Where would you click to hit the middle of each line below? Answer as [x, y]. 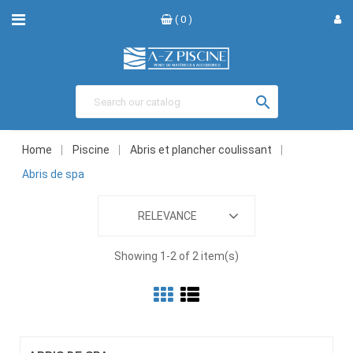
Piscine [91, 150]
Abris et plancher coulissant [201, 150]
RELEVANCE [167, 216]
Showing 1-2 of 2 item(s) [176, 256]
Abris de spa [53, 175]
